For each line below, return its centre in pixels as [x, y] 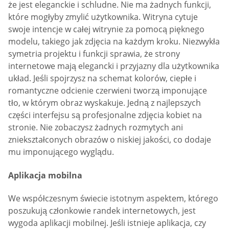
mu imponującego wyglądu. [61, 152]
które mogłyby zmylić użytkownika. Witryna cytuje [103, 17]
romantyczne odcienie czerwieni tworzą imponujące [108, 91]
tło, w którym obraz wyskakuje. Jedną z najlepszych [105, 103]
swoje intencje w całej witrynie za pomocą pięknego [106, 29]
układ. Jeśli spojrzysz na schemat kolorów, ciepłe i [102, 78]
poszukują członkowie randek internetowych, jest [102, 211]
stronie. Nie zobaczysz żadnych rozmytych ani [96, 128]
